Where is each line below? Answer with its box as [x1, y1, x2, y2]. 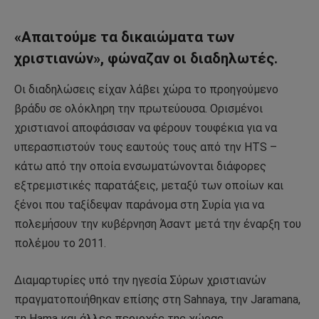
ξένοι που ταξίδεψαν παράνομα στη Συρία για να [14, 198, 264, 212]
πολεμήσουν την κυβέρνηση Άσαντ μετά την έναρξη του [14, 217, 301, 231]
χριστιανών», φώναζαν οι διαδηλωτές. [14, 49, 278, 67]
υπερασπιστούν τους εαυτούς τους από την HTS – [14, 140, 277, 155]
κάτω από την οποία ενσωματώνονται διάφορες [14, 159, 266, 174]
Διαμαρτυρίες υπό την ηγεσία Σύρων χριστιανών [14, 273, 266, 287]
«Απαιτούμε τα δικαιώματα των [14, 28, 234, 46]
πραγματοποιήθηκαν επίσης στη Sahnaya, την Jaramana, [14, 292, 300, 306]
